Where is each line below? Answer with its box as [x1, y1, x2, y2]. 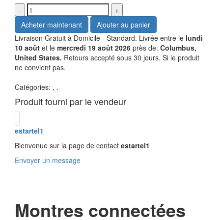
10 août [15, 43, 40, 53]
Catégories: [15, 82, 53, 92]
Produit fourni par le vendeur [15, 95, 126, 108]
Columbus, [160, 43, 196, 53]
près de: [133, 43, 160, 53]
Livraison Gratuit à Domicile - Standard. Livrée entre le [15, 33, 186, 43]
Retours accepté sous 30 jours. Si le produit [62, 53, 199, 62]
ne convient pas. [15, 62, 66, 72]
